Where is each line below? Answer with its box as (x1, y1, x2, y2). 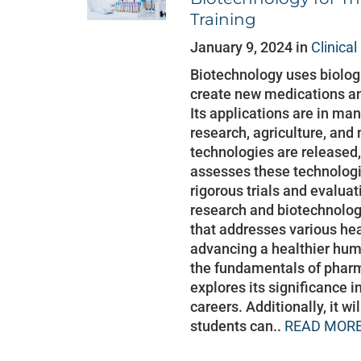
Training (190, 10, 257, 29)
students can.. (190, 317, 285, 334)
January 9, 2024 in (190, 39, 312, 56)
